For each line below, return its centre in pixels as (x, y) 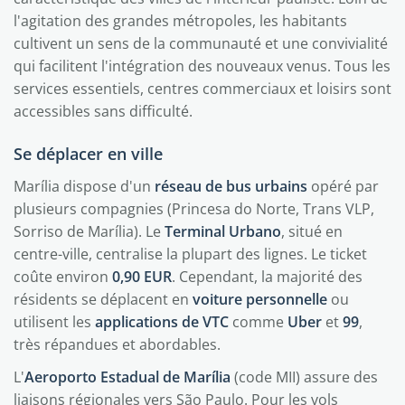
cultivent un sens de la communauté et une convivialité (201, 43)
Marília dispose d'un (84, 186)
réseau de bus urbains (231, 186)
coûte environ (63, 277)
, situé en (312, 231)
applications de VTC (162, 322)
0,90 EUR (142, 277)
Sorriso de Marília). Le (89, 231)
